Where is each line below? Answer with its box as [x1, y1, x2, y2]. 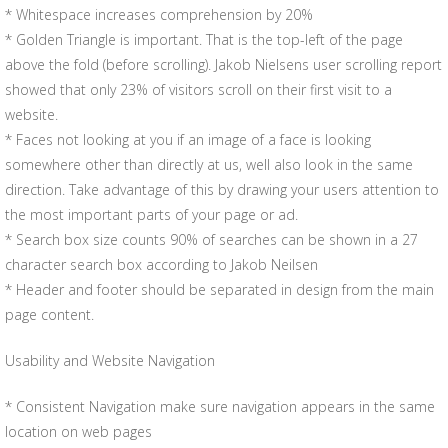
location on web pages [5, 422, 152, 441]
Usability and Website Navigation [5, 351, 215, 370]
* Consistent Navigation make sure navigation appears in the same [5, 397, 435, 416]
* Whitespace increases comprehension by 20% [5, 5, 313, 24]
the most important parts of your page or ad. [5, 205, 298, 224]
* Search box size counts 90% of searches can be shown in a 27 [5, 230, 418, 249]
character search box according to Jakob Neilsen [5, 255, 318, 274]
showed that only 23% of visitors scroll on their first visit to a [5, 80, 392, 99]
